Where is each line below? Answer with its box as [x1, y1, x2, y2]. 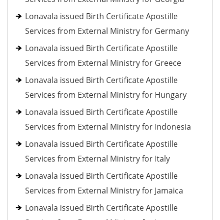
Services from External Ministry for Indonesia [25, 121, 191, 132]
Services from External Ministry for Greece [25, 57, 181, 68]
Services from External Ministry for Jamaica [25, 185, 183, 196]
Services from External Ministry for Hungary [25, 89, 187, 100]
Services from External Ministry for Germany [25, 26, 189, 36]
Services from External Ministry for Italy [25, 153, 170, 164]
